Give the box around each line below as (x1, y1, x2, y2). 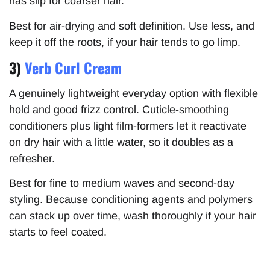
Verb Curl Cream (25, 57, 122, 79)
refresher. (9, 152, 55, 165)
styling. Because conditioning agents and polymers (9, 193, 253, 206)
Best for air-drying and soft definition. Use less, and (9, 19, 254, 32)
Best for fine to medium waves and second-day (9, 177, 234, 190)
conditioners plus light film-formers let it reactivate (9, 120, 246, 133)
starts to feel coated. (9, 226, 107, 239)
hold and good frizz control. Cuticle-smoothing (9, 104, 229, 116)
